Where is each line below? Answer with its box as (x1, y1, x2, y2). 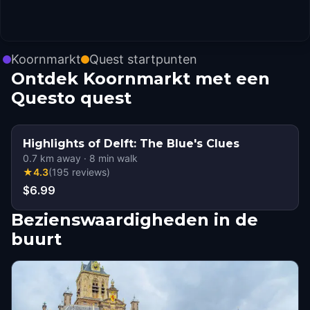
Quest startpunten (89, 52, 197, 66)
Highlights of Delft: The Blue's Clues (23, 137, 239, 150)
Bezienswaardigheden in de (11, 210, 258, 230)
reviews (72, 166, 107, 178)
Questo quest (11, 88, 131, 108)
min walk (95, 152, 138, 164)
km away (37, 152, 81, 164)
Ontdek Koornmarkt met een (11, 69, 270, 89)
